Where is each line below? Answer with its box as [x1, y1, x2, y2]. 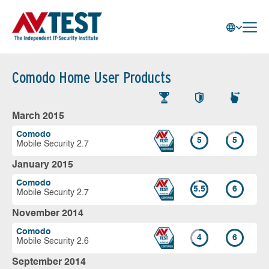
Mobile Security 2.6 [16, 237, 89, 246]
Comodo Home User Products [12, 68, 171, 86]
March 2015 [12, 111, 64, 121]
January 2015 [12, 160, 73, 170]
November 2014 [12, 208, 83, 219]
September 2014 [12, 257, 86, 267]
